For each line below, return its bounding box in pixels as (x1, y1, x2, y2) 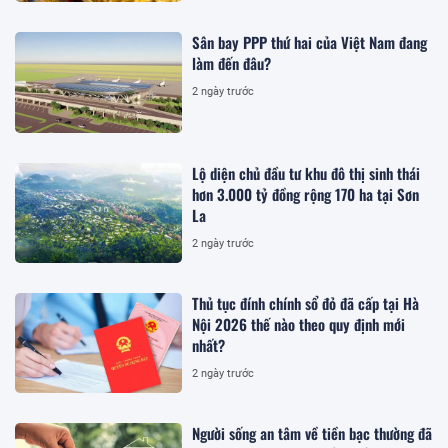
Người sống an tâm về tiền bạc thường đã (192, 422, 433, 445)
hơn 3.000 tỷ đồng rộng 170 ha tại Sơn (192, 182, 420, 205)
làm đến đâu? (192, 52, 272, 75)
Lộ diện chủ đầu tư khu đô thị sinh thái (192, 161, 421, 184)
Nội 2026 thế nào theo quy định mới (192, 312, 406, 335)
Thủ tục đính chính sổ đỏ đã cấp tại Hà (192, 291, 420, 314)
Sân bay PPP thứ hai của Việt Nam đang (192, 31, 428, 54)
